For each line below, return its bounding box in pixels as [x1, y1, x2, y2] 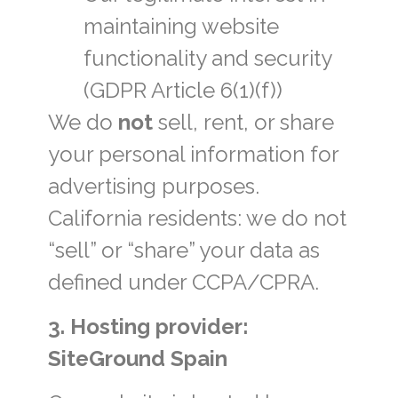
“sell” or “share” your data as [47, 236, 320, 263]
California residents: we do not [47, 204, 346, 231]
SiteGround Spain [47, 345, 227, 371]
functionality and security [83, 44, 331, 71]
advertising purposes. [47, 172, 259, 199]
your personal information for [47, 140, 338, 167]
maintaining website [83, 12, 279, 39]
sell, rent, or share [152, 108, 334, 135]
